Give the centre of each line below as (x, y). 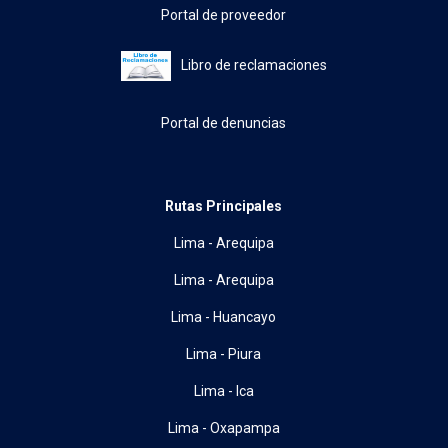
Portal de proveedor (224, 15)
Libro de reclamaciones (253, 65)
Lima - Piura (224, 353)
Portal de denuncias (224, 122)
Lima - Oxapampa (223, 427)
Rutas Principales (224, 205)
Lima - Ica (223, 390)
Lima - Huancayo (224, 316)
